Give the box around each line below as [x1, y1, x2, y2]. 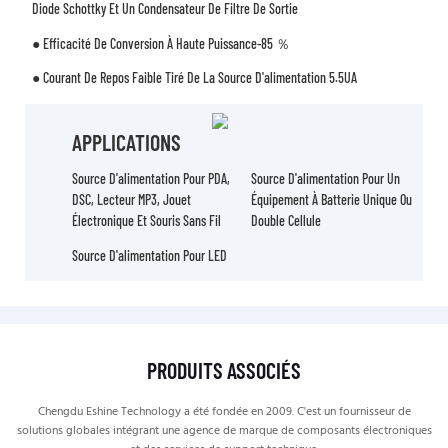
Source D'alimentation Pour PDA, [72, 170, 231, 188]
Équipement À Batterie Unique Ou [250, 191, 412, 209]
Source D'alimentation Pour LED [72, 246, 228, 264]
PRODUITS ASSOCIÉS [147, 356, 301, 383]
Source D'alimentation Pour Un [250, 170, 400, 188]
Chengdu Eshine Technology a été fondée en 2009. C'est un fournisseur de [37, 401, 411, 422]
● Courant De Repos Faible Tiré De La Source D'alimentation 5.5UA [31, 69, 357, 87]
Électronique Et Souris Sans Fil [72, 212, 222, 230]
